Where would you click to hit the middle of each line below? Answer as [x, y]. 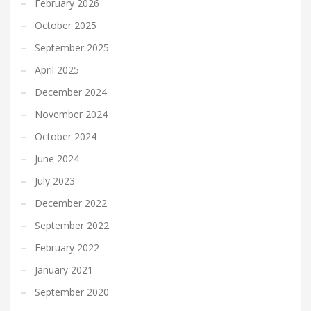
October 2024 [66, 136]
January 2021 [64, 270]
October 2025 [66, 25]
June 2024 [57, 159]
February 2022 [67, 247]
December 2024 [71, 92]
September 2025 [72, 48]
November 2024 [71, 114]
